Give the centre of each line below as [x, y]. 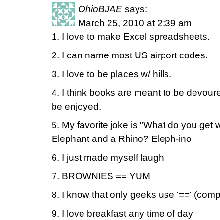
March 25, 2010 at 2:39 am [135, 23]
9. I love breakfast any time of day [122, 213]
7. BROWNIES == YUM [101, 176]
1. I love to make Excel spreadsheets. [131, 37]
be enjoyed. [76, 106]
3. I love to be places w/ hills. [111, 74]
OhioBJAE [100, 9]
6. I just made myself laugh [108, 157]
